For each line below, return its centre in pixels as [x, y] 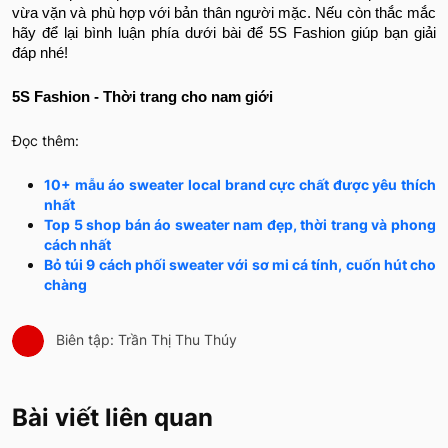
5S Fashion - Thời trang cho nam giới [142, 97]
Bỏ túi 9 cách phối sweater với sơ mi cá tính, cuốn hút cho [240, 265]
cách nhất [77, 245]
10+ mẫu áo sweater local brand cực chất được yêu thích [240, 185]
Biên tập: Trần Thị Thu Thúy [144, 340]
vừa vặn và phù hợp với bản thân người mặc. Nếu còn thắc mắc [224, 13]
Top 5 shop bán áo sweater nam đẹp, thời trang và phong [240, 225]
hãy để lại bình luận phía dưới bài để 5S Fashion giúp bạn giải [224, 33]
